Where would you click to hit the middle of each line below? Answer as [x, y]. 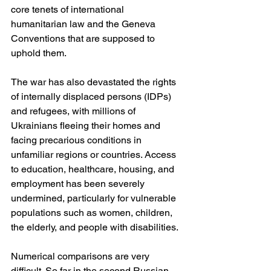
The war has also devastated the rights [95, 82]
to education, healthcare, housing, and [94, 169]
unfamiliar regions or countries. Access [95, 154]
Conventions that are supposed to [84, 38]
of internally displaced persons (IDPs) [92, 96]
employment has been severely [79, 183]
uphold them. [39, 53]
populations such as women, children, [93, 212]
